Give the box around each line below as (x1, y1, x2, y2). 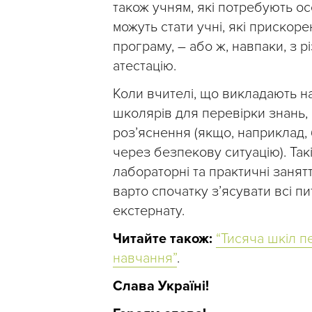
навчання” (113, 250, 177, 267)
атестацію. (113, 58, 176, 75)
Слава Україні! (113, 278, 209, 295)
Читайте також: (113, 231, 212, 248)
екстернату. (113, 203, 185, 220)
